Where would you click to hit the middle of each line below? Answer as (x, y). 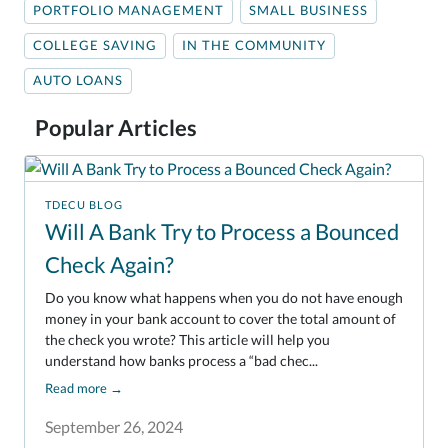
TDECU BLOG (84, 205)
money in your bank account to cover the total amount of (220, 318)
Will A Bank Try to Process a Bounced (222, 232)
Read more (76, 387)
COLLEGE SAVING (95, 46)
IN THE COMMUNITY (254, 46)
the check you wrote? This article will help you (187, 339)
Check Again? (109, 265)
